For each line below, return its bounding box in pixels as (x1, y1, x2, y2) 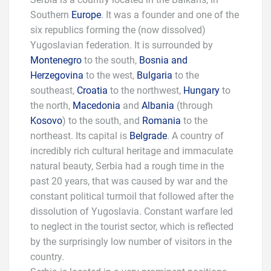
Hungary (183, 85, 220, 96)
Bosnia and (139, 54, 188, 66)
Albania (142, 100, 174, 111)
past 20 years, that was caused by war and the (30, 175, 227, 187)
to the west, (83, 70, 137, 81)
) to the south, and (62, 115, 142, 126)
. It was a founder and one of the (101, 9, 239, 21)
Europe (71, 9, 101, 21)
